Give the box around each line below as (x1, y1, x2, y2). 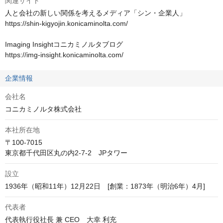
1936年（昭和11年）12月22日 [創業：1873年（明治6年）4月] (5, 182, 205, 191)
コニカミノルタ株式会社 (5, 105, 82, 113)
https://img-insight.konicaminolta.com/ (5, 51, 123, 59)
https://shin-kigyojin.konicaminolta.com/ (5, 19, 128, 28)
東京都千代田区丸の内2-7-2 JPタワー (5, 149, 127, 157)
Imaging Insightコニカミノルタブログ (5, 40, 123, 49)
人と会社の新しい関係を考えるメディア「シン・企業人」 (5, 9, 186, 17)
